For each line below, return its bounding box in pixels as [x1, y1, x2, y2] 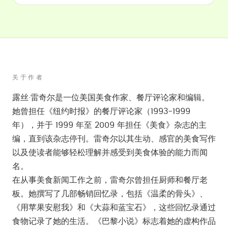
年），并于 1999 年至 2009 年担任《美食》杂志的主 [12, 121, 207, 129]
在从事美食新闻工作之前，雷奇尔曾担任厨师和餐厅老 [12, 176, 208, 184]
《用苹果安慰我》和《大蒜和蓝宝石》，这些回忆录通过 [12, 204, 216, 212]
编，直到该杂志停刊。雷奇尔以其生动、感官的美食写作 [12, 135, 216, 143]
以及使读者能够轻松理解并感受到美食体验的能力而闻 [12, 149, 208, 157]
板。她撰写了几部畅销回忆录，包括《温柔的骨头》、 [12, 190, 208, 198]
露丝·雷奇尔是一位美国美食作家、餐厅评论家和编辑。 [12, 94, 210, 102]
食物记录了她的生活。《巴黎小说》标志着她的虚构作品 [12, 217, 216, 225]
